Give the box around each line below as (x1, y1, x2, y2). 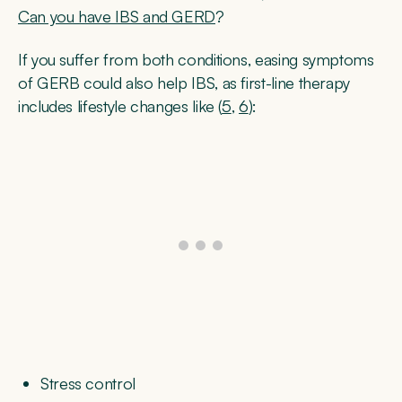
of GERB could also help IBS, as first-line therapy (18, 73, 351, 93)
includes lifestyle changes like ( (18, 96, 223, 117)
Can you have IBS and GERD (18, 6, 215, 27)
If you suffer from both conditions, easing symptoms (18, 49, 374, 70)
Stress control (40, 372, 135, 393)
